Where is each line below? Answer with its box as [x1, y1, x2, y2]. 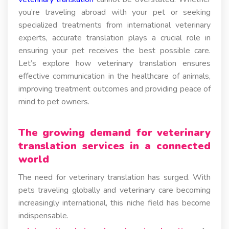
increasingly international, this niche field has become [18, 197, 211, 209]
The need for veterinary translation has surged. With [18, 171, 211, 183]
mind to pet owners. [18, 96, 89, 107]
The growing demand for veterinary [18, 125, 211, 140]
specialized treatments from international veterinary [18, 19, 211, 31]
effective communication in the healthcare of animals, [18, 70, 211, 82]
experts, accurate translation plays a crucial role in [18, 32, 211, 43]
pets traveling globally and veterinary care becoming [18, 184, 211, 196]
